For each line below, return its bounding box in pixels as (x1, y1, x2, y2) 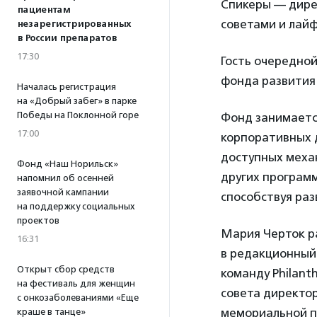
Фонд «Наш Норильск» (17, 158, 118, 169)
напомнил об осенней (17, 173, 114, 183)
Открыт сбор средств (17, 264, 115, 275)
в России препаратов (17, 33, 117, 44)
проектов (17, 215, 59, 226)
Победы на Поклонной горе (17, 110, 139, 120)
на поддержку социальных (17, 201, 135, 212)
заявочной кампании (17, 187, 109, 197)
